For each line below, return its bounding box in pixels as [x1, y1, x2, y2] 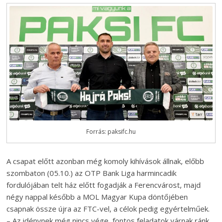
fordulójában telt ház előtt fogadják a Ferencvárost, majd [6, 179, 201, 190]
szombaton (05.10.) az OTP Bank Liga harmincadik [6, 167, 177, 178]
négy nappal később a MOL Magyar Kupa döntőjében [6, 191, 188, 202]
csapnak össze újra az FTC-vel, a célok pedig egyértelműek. [6, 203, 210, 214]
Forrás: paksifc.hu [86, 127, 136, 136]
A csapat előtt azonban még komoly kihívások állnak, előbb [6, 156, 205, 166]
